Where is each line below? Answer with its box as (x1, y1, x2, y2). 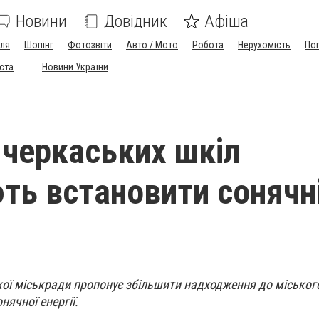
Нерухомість (238, 39, 291, 51)
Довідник (104, 11, 167, 31)
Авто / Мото (126, 39, 178, 51)
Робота (192, 39, 224, 51)
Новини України (42, 61, 108, 73)
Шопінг (24, 39, 53, 51)
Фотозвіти (68, 39, 112, 51)
